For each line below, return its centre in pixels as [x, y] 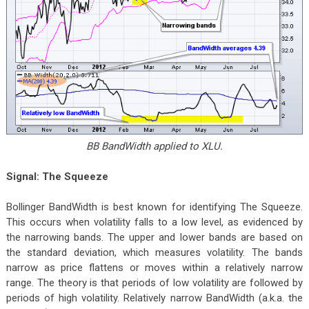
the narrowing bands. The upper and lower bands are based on [154, 238]
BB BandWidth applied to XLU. [154, 147]
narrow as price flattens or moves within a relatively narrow [154, 268]
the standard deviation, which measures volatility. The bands [154, 253]
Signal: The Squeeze [57, 177]
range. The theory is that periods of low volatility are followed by [154, 283]
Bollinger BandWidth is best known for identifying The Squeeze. [154, 207]
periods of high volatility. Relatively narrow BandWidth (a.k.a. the [154, 298]
